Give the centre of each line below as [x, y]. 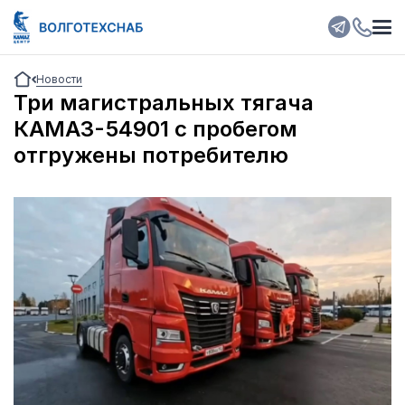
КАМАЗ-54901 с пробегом [155, 129]
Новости [59, 79]
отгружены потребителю [151, 155]
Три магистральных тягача [164, 103]
